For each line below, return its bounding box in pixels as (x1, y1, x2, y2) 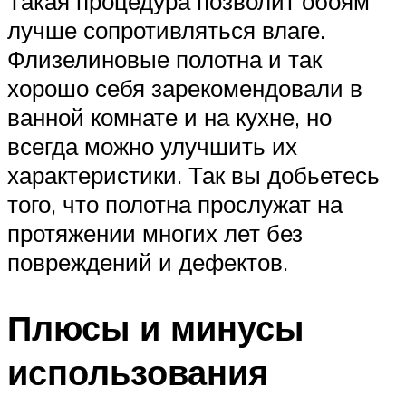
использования (7, 349, 268, 394)
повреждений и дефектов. (7, 246, 288, 276)
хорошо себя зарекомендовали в (7, 72, 362, 102)
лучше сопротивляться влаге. (7, 14, 325, 44)
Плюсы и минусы (7, 304, 304, 350)
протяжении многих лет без (7, 217, 303, 247)
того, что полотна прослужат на (7, 188, 343, 218)
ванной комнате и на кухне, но (7, 101, 332, 131)
